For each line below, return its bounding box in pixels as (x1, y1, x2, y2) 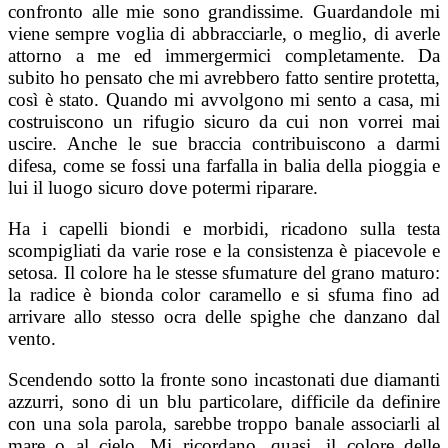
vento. (8, 328, 56, 350)
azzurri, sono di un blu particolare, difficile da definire (8, 391, 440, 413)
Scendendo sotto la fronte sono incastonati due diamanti (8, 369, 440, 391)
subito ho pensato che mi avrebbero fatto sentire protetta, (8, 67, 440, 89)
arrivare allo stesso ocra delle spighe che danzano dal (8, 306, 440, 328)
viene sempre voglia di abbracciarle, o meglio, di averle (8, 23, 440, 45)
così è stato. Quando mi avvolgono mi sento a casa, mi (8, 89, 440, 111)
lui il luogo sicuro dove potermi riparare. (8, 177, 318, 199)
